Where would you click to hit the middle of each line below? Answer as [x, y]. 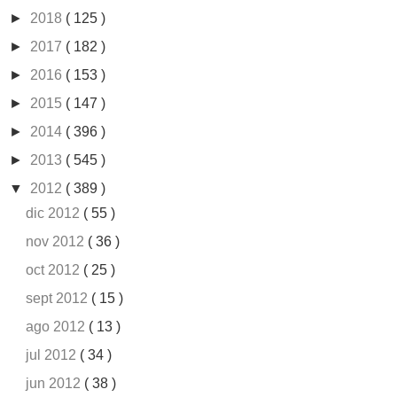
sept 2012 [59, 299]
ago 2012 [58, 327]
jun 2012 [55, 384]
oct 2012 [55, 270]
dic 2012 [55, 214]
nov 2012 [57, 242]
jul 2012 [53, 355]
